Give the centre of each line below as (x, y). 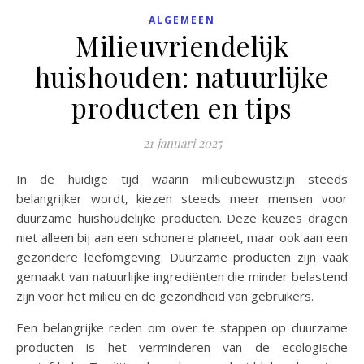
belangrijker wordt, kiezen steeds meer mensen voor (182, 199)
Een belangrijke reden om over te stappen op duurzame (182, 328)
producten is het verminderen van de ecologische (182, 347)
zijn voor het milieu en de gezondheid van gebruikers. (165, 296)
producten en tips (182, 108)
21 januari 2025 (182, 143)
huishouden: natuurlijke (182, 77)
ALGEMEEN (182, 20)
